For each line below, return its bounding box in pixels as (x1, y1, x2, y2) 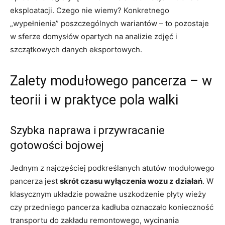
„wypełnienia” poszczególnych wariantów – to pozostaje (10, 19, 209, 29)
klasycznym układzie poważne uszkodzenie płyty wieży (10, 189, 206, 199)
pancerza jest (10, 176, 60, 186)
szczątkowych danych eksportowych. (10, 45, 142, 55)
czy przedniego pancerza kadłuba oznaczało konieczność (10, 202, 213, 212)
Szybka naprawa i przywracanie (10, 124, 165, 137)
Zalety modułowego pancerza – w (10, 73, 212, 89)
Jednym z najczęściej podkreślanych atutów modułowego (10, 163, 214, 173)
